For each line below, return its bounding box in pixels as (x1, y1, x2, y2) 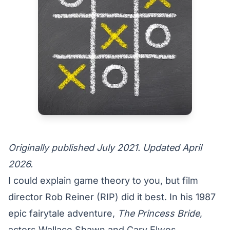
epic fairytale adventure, (8, 208, 118, 219)
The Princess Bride (118, 208, 200, 219)
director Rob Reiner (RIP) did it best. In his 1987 (8, 191, 216, 202)
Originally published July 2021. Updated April (8, 142, 202, 153)
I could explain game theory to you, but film (8, 175, 198, 186)
